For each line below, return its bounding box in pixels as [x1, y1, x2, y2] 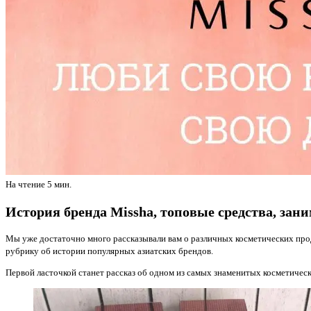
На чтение [6, 179, 45, 190]
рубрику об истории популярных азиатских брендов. [6, 245, 215, 256]
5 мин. [45, 179, 72, 190]
